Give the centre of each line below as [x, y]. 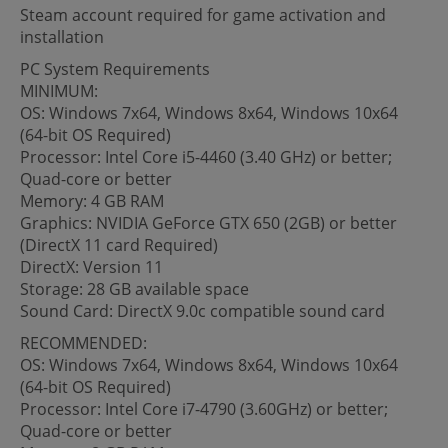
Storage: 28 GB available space [134, 288]
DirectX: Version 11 [91, 266]
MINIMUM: [59, 90]
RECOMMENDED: [83, 342]
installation [62, 36]
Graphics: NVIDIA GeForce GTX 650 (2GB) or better [208, 222]
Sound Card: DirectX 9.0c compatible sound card [202, 310]
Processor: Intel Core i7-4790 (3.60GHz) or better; [204, 408]
